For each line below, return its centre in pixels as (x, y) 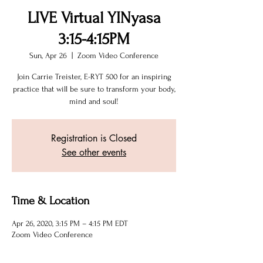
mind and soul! (94, 102)
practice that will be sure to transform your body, (94, 89)
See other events (94, 153)
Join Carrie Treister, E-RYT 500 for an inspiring (94, 77)
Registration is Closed (94, 139)
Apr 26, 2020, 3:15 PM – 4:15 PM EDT (70, 224)
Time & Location (51, 201)
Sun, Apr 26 (48, 56)
